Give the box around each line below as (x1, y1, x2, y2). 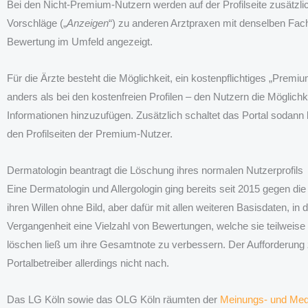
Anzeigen (67, 16, 109, 29)
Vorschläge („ (7, 16, 67, 29)
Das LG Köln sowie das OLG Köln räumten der (7, 294, 220, 306)
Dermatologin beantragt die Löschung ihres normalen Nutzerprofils (7, 164, 303, 177)
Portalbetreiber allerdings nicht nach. (7, 257, 169, 269)
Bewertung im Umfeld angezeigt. (7, 35, 153, 47)
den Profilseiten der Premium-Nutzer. (7, 127, 173, 140)
